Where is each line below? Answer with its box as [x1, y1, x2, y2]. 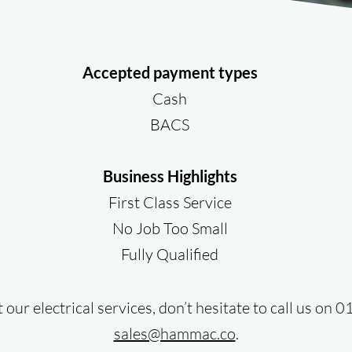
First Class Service [108, 192, 232, 212]
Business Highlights [102, 167, 237, 185]
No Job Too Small [112, 218, 228, 238]
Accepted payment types [82, 63, 258, 82]
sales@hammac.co [113, 324, 236, 343]
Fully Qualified [121, 244, 218, 264]
